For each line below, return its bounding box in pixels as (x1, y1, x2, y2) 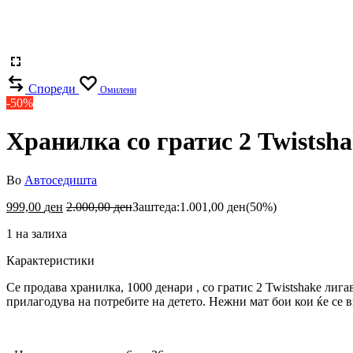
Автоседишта (24, 173, 97, 187)
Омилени (100, 84, 136, 95)
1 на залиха (6, 226, 67, 240)
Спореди (28, 82, 76, 95)
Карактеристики (6, 253, 95, 267)
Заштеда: (132, 199, 180, 214)
